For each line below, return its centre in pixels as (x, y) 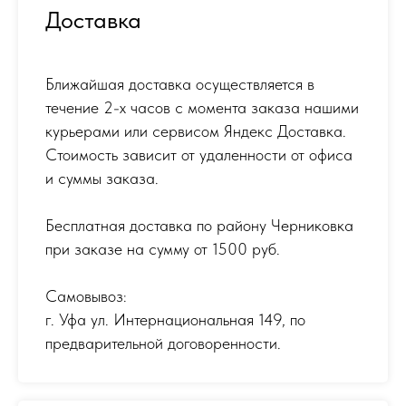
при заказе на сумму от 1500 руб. (163, 248)
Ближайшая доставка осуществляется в (180, 83)
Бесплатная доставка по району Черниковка (199, 225)
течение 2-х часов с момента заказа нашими (202, 107)
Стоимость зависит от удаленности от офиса (199, 154)
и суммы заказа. (102, 178)
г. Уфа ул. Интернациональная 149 (164, 319)
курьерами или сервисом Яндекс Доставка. (196, 130)
